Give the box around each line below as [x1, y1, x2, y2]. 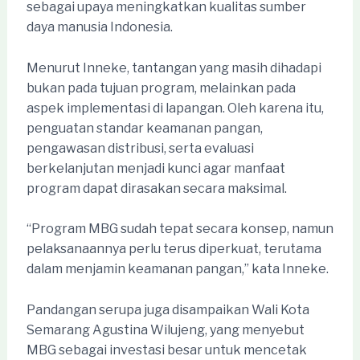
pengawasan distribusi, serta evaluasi [26, 140, 254, 156]
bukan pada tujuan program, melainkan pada [26, 80, 296, 96]
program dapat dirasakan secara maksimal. [26, 180, 287, 196]
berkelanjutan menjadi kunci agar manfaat [26, 160, 285, 176]
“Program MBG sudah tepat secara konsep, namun [26, 221, 333, 237]
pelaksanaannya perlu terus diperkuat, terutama [26, 241, 321, 257]
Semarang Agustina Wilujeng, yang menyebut [26, 321, 305, 337]
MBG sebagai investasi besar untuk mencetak [26, 342, 307, 358]
